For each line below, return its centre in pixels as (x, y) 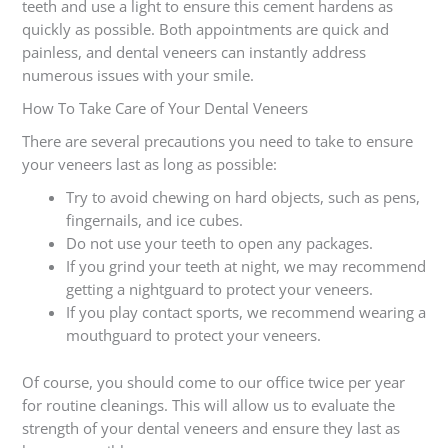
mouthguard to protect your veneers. (193, 335)
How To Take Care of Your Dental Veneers (164, 108)
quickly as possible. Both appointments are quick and (205, 29)
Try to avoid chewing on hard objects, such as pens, (242, 197)
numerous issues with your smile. (139, 75)
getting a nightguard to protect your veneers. (219, 289)
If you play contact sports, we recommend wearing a (245, 312)
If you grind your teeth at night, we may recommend (245, 266)
